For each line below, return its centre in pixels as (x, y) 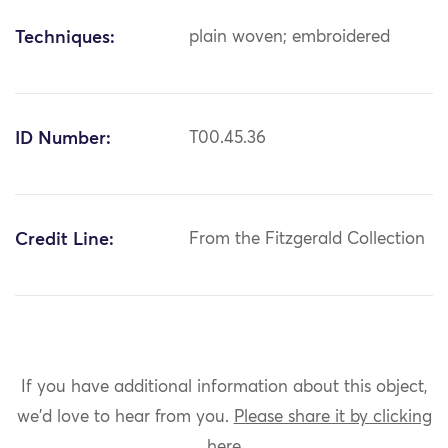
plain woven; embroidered (290, 38)
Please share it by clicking (332, 417)
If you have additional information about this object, (224, 387)
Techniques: (65, 38)
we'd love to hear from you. (125, 417)
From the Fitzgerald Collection (307, 240)
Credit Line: (64, 240)
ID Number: (63, 139)
